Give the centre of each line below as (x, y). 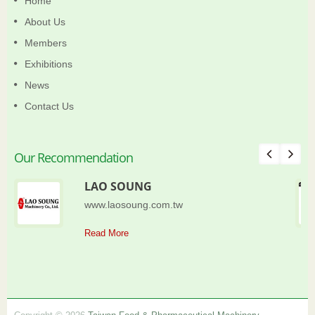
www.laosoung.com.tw (134, 205)
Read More (107, 233)
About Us (45, 22)
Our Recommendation (73, 157)
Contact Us (49, 106)
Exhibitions (49, 64)
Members (46, 43)
